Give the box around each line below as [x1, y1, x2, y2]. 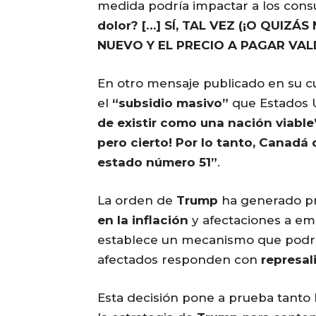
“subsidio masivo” [112, 96, 229, 111]
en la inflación [97, 213, 188, 228]
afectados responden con [97, 253, 261, 267]
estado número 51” [97, 155, 217, 170]
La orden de [97, 193, 176, 208]
